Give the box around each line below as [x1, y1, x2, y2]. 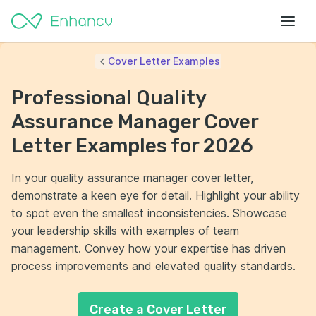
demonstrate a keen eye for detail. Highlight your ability [11, 188, 300, 202]
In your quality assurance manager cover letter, [11, 171, 253, 185]
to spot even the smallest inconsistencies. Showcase [11, 206, 287, 220]
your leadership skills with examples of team [11, 224, 239, 238]
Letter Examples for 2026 [11, 134, 253, 157]
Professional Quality [11, 86, 206, 109]
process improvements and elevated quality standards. [11, 259, 296, 273]
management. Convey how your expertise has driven [11, 241, 286, 255]
